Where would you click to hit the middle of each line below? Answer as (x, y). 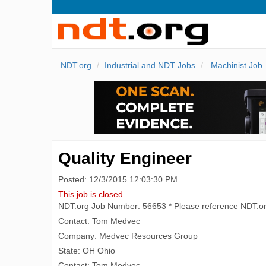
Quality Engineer (125, 158)
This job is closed (91, 194)
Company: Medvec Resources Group (128, 236)
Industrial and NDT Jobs (150, 65)
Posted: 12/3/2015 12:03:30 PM (118, 179)
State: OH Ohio (87, 251)
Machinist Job (235, 65)
